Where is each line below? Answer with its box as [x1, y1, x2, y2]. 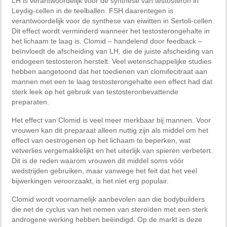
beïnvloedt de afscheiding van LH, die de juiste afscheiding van [12, 47, 213, 55]
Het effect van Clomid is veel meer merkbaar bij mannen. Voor [12, 116, 211, 124]
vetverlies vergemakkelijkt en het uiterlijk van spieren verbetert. [12, 146, 213, 155]
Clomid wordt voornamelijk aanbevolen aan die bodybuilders [12, 195, 205, 203]
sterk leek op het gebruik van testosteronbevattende [12, 87, 178, 96]
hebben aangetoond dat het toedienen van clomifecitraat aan [12, 67, 207, 75]
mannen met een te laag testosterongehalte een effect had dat [12, 77, 212, 86]
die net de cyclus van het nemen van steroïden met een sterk [12, 205, 208, 213]
